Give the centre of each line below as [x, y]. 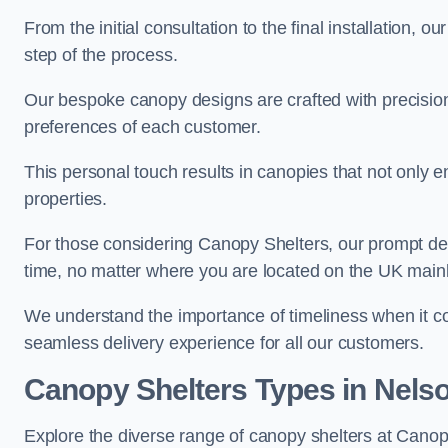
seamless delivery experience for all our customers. [224, 343]
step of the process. [101, 55]
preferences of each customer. [142, 127]
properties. [66, 199]
